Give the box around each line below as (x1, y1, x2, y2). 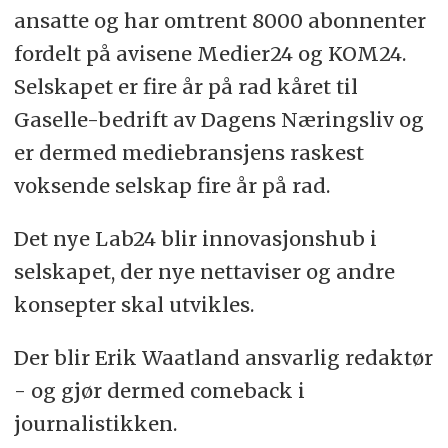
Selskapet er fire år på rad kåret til (13, 74, 358, 100)
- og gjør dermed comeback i (13, 378, 305, 404)
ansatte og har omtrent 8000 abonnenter (13, 8, 426, 34)
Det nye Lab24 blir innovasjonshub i (13, 226, 377, 252)
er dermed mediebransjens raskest (13, 140, 364, 166)
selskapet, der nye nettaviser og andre (13, 259, 395, 285)
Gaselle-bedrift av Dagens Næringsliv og (13, 107, 424, 133)
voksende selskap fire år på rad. (13, 173, 330, 199)
